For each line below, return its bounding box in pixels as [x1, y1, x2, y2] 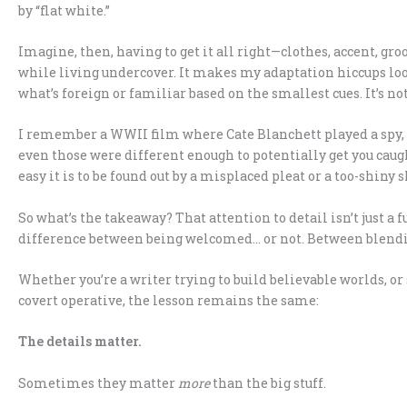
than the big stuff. [210, 373, 326, 392]
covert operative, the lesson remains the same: [18, 292, 319, 310]
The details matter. [18, 333, 142, 351]
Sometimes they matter [18, 373, 178, 392]
